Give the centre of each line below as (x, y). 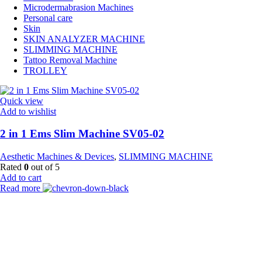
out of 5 (44, 167)
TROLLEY (45, 70)
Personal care (48, 18)
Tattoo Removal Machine (70, 60)
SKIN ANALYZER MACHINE (84, 39)
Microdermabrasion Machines (78, 7)
